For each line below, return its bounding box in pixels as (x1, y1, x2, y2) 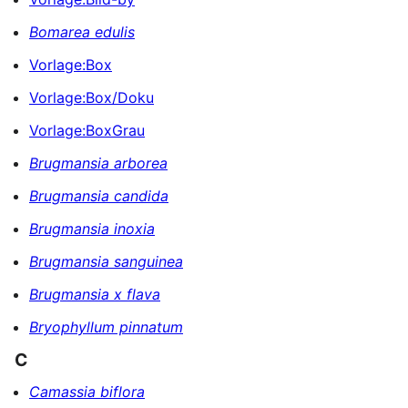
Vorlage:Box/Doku (29, 87, 154, 107)
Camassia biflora (29, 382, 145, 402)
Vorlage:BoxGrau (29, 120, 145, 139)
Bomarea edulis (29, 22, 135, 41)
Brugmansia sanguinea (29, 251, 183, 270)
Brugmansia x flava (29, 284, 160, 303)
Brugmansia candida (29, 186, 168, 205)
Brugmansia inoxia (29, 219, 155, 238)
